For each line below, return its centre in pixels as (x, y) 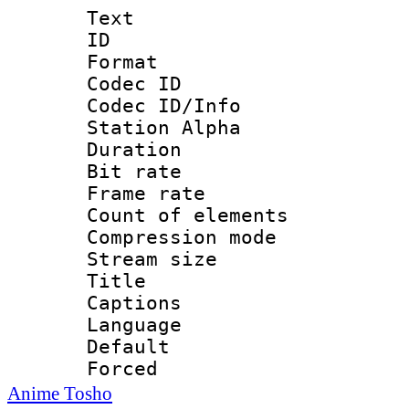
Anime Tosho (60, 393)
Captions (134, 303)
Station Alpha (164, 127)
